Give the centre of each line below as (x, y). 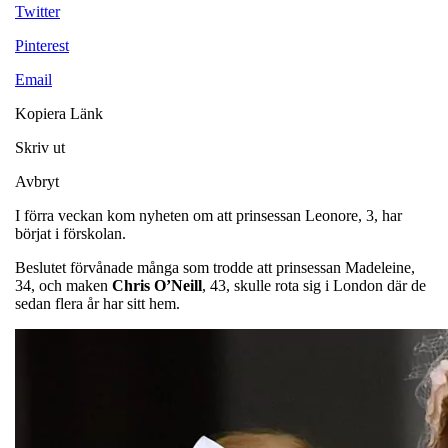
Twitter (37, 11)
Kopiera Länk (59, 113)
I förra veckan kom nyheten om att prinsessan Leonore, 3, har (208, 215)
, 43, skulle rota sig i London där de (314, 285)
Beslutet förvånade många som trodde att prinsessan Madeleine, (215, 267)
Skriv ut (40, 147)
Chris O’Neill (157, 285)
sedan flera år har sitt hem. (97, 303)
